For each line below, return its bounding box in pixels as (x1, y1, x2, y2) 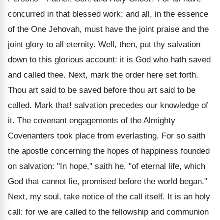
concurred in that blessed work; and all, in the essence (8, 9, 208, 19)
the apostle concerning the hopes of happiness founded (8, 146, 210, 156)
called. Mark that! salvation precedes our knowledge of (8, 101, 208, 110)
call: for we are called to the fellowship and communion (8, 207, 209, 217)
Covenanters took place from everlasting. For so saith (8, 131, 205, 140)
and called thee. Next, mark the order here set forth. (8, 70, 198, 80)
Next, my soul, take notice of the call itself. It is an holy (8, 192, 210, 201)
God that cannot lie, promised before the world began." (8, 177, 207, 186)
